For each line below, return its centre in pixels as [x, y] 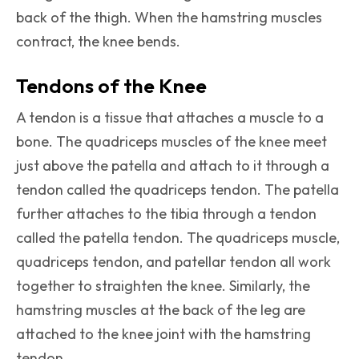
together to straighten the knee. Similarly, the [163, 286]
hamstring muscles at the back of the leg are [161, 310]
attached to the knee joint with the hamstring [163, 334]
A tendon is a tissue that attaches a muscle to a [170, 118]
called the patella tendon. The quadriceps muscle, [178, 238]
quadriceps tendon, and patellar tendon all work [173, 262]
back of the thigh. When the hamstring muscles [169, 18]
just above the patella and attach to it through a [173, 166]
